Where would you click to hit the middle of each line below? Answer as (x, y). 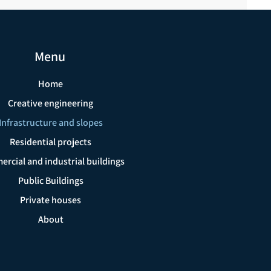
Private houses (51, 200)
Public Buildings (51, 181)
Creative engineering (51, 103)
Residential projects (51, 142)
